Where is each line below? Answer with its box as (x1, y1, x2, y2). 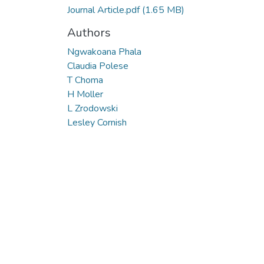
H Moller (67, 87, 103, 101)
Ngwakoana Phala (67, 45, 141, 58)
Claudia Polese (67, 59, 128, 72)
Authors (67, 24, 111, 41)
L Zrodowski (67, 101, 118, 115)
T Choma (67, 73, 103, 87)
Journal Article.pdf (67, 3, 142, 16)
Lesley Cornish (67, 115, 127, 129)
